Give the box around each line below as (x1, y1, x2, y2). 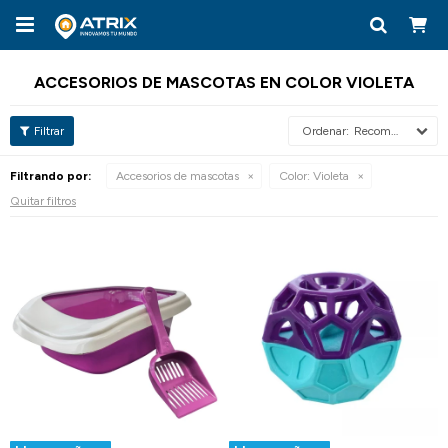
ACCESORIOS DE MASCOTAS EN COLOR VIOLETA (34, 73, 414, 92)
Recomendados (354, 124, 391, 138)
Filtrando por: (10, 169, 91, 183)
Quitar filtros (10, 194, 76, 208)
